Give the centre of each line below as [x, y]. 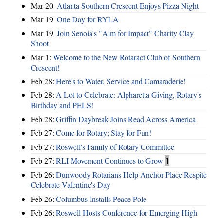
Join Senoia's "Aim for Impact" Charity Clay [125, 33]
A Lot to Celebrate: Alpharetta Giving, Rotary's [129, 95]
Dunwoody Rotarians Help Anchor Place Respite [131, 175]
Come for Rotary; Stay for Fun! [104, 133]
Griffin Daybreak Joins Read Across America [126, 119]
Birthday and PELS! [62, 105]
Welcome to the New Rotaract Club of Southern [127, 57]
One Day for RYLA [88, 19]
